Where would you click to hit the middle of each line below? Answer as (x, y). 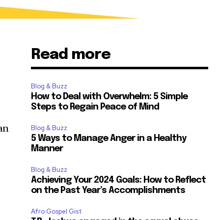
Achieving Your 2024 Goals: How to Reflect (119, 180)
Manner (48, 149)
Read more (71, 55)
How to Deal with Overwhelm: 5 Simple (110, 96)
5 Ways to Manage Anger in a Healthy (109, 138)
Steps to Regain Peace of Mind (95, 107)
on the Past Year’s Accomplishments (108, 190)
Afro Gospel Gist (56, 211)
